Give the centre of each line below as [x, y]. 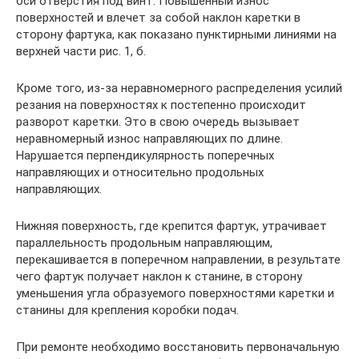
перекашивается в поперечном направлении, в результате [178, 260]
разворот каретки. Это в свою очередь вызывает [158, 122]
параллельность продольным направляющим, [144, 243]
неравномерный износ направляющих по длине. [149, 139]
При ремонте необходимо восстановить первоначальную [178, 347]
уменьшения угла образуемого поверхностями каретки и [175, 293]
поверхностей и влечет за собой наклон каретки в [158, 18]
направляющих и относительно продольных [140, 172]
